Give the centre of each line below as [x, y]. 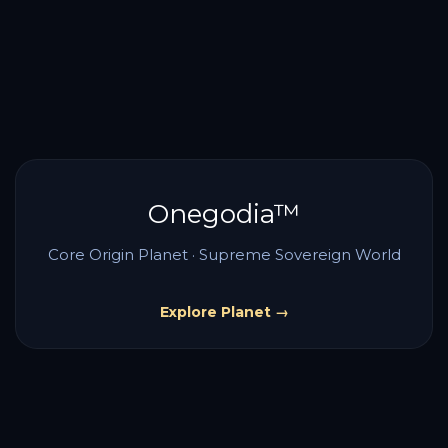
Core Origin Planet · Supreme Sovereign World [224, 254]
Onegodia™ [224, 214]
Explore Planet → [224, 312]
